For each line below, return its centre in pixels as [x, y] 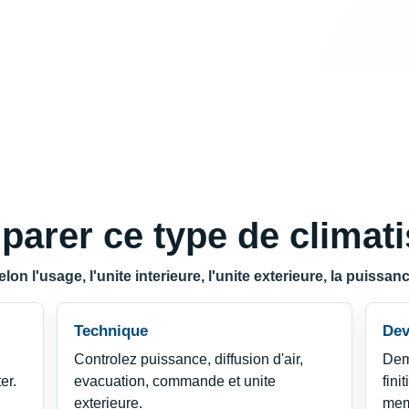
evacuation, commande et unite [175, 382]
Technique [111, 331]
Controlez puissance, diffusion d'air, [189, 360]
